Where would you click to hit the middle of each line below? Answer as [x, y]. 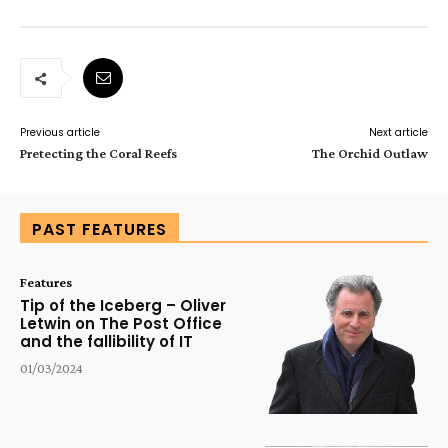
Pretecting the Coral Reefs [98, 153]
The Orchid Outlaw [369, 153]
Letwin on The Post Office [121, 323]
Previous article [60, 132]
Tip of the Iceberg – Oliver [123, 305]
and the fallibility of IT [106, 341]
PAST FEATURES [99, 229]
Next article [398, 132]
